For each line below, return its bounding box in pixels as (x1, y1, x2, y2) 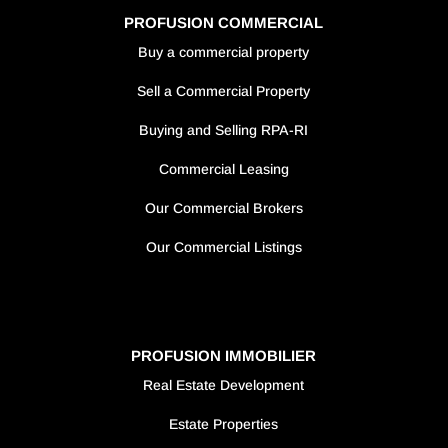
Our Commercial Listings (145, 238, 302, 255)
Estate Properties (169, 416, 279, 433)
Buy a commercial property (138, 43, 310, 60)
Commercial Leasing (158, 160, 289, 177)
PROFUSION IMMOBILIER (131, 347, 317, 365)
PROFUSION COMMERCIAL (124, 13, 324, 31)
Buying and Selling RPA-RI (139, 121, 309, 138)
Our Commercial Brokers (144, 199, 303, 216)
